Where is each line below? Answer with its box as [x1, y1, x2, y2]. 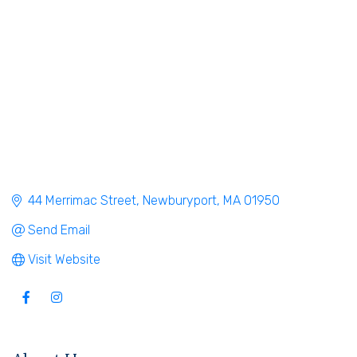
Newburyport [143, 193, 217, 209]
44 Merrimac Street [28, 193, 136, 209]
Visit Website [28, 252, 100, 268]
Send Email [28, 222, 90, 238]
